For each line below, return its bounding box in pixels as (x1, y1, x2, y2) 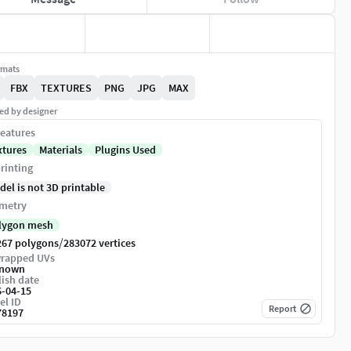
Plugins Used (95, 143, 156, 157)
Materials (39, 143, 82, 157)
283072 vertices (63, 236, 136, 251)
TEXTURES (41, 81, 92, 96)
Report (269, 302, 296, 315)
